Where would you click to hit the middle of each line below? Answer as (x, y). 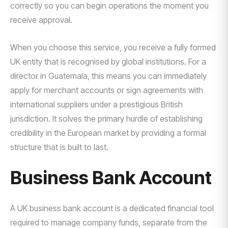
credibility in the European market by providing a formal (108, 133)
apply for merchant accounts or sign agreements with (107, 90)
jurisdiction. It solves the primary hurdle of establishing (106, 119)
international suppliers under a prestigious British (96, 104)
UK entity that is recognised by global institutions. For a (108, 62)
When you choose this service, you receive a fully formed (113, 47)
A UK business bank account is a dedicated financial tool (112, 208)
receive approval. (41, 20)
